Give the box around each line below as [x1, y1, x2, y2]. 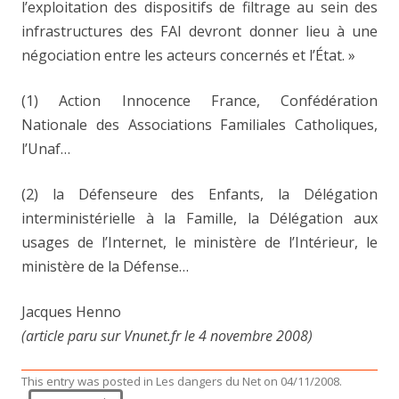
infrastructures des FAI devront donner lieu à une [21, 21, 378, 41]
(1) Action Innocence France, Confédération [21, 91, 378, 110]
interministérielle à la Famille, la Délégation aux [21, 208, 378, 228]
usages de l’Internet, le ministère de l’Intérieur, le [21, 232, 378, 252]
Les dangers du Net [156, 373, 261, 389]
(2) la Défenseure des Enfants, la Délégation [21, 184, 378, 204]
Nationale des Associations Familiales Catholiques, [21, 115, 378, 134]
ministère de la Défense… [21, 256, 189, 276]
